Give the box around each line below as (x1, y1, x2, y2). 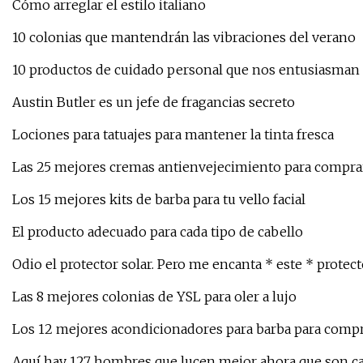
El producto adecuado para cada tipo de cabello (12, 224, 303, 241)
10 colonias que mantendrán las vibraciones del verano (12, 29, 356, 46)
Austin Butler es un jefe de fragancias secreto (12, 94, 295, 111)
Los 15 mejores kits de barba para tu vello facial (12, 191, 305, 208)
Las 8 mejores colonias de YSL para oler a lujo (12, 288, 297, 305)
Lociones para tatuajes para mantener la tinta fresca (12, 126, 334, 143)
